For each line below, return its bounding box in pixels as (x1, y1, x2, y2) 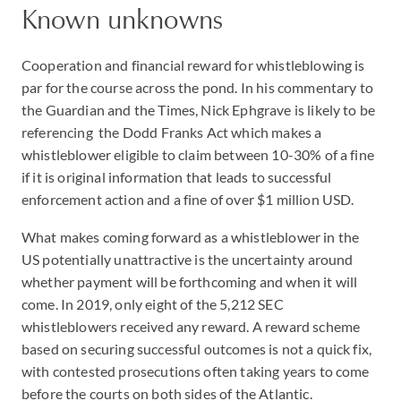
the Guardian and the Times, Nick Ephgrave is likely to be (21, 101, 376, 118)
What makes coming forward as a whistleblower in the (21, 228, 360, 245)
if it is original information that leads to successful (21, 168, 332, 185)
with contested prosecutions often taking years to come (21, 363, 370, 380)
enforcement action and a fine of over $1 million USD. (21, 191, 357, 208)
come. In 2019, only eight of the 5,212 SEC (21, 295, 284, 312)
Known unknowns (21, 3, 224, 36)
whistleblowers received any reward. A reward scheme (21, 318, 361, 335)
